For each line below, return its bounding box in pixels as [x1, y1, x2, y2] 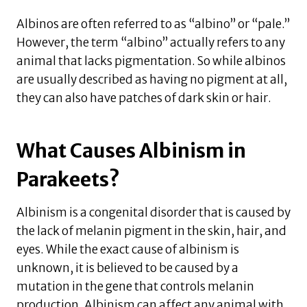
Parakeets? [16, 167, 120, 193]
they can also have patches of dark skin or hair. [16, 90, 271, 106]
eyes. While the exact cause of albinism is [16, 242, 239, 258]
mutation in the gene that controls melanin [16, 279, 254, 295]
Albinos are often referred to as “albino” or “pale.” [16, 16, 290, 32]
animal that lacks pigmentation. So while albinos [16, 53, 286, 69]
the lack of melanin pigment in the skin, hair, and [16, 223, 286, 239]
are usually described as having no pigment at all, [16, 72, 287, 88]
